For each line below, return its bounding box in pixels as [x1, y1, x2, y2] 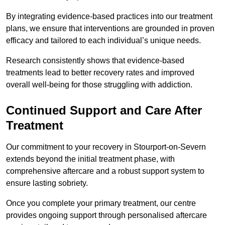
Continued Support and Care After [6, 103, 202, 118]
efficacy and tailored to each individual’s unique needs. [6, 36, 203, 45]
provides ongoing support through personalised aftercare [6, 211, 207, 220]
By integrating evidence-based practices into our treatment [6, 12, 212, 21]
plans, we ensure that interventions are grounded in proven [6, 24, 214, 33]
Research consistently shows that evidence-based [6, 56, 184, 65]
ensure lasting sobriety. [6, 179, 88, 188]
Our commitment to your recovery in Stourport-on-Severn [6, 143, 206, 152]
